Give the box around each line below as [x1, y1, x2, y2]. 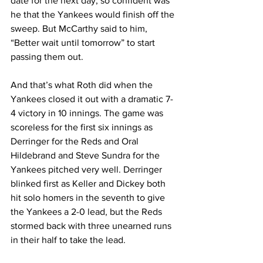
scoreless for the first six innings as [11, 122, 155, 132]
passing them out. [11, 52, 83, 62]
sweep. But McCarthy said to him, [11, 23, 150, 33]
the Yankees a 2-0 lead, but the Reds [11, 207, 164, 217]
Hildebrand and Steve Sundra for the [11, 150, 162, 160]
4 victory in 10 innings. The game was [11, 108, 166, 118]
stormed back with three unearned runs [11, 221, 174, 231]
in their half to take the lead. [11, 235, 126, 245]
